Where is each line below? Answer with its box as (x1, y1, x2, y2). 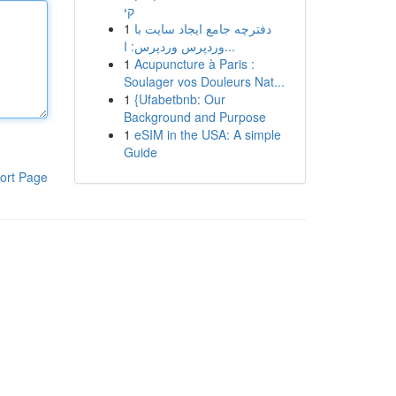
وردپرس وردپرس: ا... (224, 37, 235, 55)
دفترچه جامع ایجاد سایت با (133, 19, 271, 37)
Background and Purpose (123, 108, 266, 126)
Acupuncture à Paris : (133, 55, 255, 72)
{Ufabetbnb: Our (133, 90, 225, 108)
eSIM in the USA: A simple (133, 126, 281, 143)
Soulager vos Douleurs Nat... (123, 72, 285, 90)
